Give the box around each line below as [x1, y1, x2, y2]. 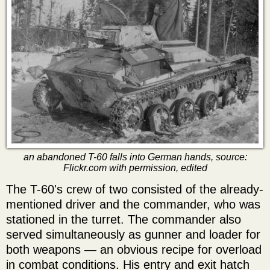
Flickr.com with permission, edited [63, 162, 207, 173]
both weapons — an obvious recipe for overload [6, 242, 262, 256]
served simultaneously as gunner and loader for [6, 227, 260, 241]
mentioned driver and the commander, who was [6, 197, 260, 211]
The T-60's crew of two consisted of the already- [6, 182, 263, 196]
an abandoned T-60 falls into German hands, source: [23, 151, 247, 162]
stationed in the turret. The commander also [6, 212, 241, 226]
